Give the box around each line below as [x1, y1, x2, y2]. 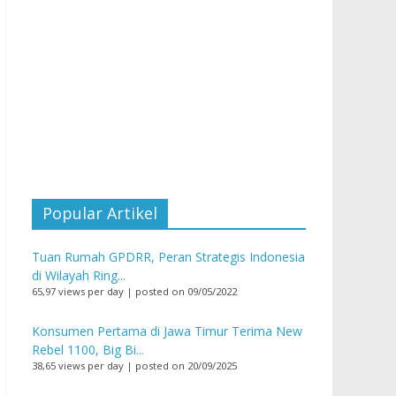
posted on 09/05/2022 [135, 285, 237, 299]
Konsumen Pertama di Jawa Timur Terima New [32, 323, 302, 340]
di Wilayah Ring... [32, 267, 126, 285]
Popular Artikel [42, 202, 157, 225]
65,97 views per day [32, 285, 124, 299]
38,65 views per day [32, 359, 124, 373]
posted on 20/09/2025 [135, 359, 237, 373]
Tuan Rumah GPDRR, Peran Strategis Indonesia [32, 248, 305, 266]
